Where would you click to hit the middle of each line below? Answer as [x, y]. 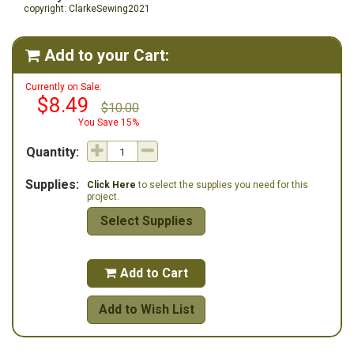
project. [103, 197]
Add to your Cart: [107, 55]
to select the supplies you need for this [222, 185]
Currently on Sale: [64, 87]
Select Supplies [146, 221]
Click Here [111, 185]
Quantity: [53, 152]
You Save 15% [109, 122]
